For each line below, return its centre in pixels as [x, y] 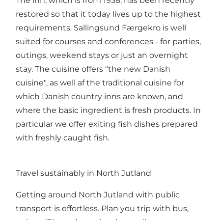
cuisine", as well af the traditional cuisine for [100, 83]
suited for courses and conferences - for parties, [108, 42]
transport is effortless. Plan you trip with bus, [102, 209]
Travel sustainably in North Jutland [83, 173]
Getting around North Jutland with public [98, 195]
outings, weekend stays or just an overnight [102, 55]
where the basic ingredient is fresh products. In [108, 110]
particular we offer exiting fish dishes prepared [107, 124]
